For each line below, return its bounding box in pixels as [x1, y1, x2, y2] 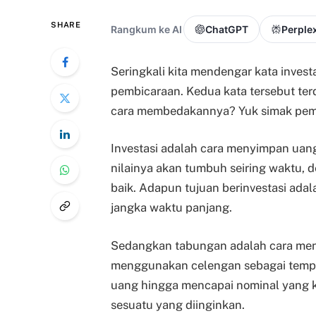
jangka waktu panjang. [111, 200, 232, 215]
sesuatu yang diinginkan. [111, 298, 245, 312]
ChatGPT [205, 23, 248, 36]
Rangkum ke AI [111, 23, 182, 36]
